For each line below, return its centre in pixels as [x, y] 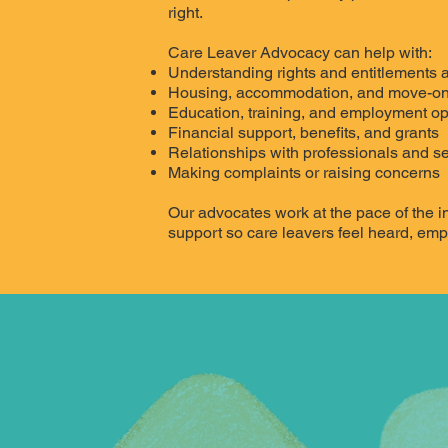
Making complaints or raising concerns [304, 173]
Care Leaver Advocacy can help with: [300, 53]
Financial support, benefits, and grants [304, 133]
